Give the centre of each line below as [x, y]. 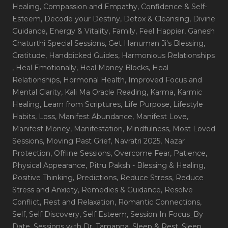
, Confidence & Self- [172, 6]
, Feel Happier [160, 31]
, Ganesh [199, 31]
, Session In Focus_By [165, 214]
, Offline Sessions [80, 153]
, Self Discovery [52, 214]
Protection [31, 153]
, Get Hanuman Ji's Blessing [154, 43]
